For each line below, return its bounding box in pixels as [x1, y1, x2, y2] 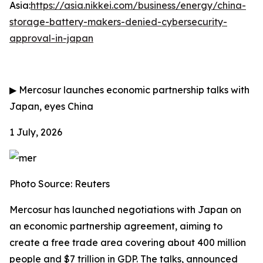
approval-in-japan [9, 32, 93, 44]
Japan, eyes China [9, 100, 93, 112]
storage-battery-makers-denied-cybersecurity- [9, 16, 227, 28]
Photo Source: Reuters [9, 178, 110, 190]
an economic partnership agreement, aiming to [9, 220, 222, 232]
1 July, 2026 [9, 126, 62, 138]
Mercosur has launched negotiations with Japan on [9, 204, 241, 215]
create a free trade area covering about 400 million [9, 237, 246, 248]
